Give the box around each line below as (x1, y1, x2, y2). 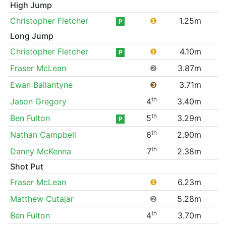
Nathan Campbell (10, 129, 76, 140)
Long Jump (10, 30, 53, 41)
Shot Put (10, 161, 43, 172)
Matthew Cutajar (10, 193, 74, 204)
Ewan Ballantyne (10, 79, 73, 90)
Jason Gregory (10, 96, 67, 106)
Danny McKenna (10, 146, 71, 156)
